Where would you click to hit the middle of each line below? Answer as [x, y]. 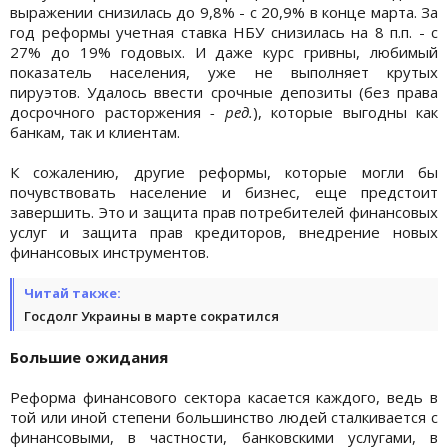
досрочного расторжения [105, 111]
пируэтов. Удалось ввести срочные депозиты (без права [224, 91]
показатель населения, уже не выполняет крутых [224, 71]
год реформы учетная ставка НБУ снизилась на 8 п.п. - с [224, 31]
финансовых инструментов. [109, 251]
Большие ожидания [89, 356]
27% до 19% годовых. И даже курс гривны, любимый [224, 51]
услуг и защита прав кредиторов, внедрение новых [224, 231]
